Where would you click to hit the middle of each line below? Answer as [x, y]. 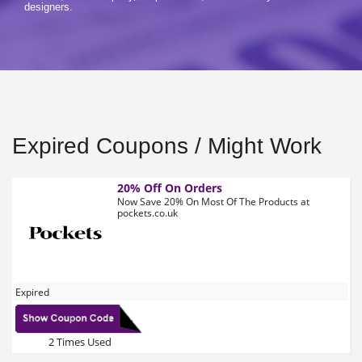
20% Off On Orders [170, 188]
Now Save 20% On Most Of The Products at [213, 202]
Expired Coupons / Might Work [167, 146]
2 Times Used [80, 341]
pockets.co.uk [147, 213]
